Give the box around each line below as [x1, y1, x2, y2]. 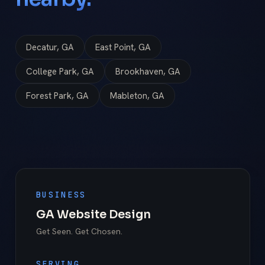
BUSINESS [35, 189, 87, 201]
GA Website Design [35, 206, 151, 222]
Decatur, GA [25, 41, 74, 53]
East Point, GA [95, 41, 151, 53]
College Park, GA [25, 65, 94, 77]
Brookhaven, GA [115, 65, 180, 77]
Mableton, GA [109, 89, 164, 102]
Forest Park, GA [25, 89, 89, 102]
